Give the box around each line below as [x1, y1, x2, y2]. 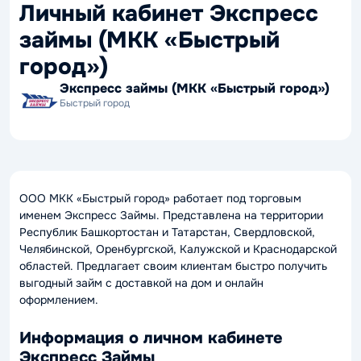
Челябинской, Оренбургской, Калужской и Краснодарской [19, 242, 337, 256]
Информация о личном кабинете [19, 328, 283, 348]
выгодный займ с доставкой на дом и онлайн [19, 276, 263, 290]
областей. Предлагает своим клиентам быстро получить [19, 259, 327, 273]
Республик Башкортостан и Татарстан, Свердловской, [19, 225, 315, 239]
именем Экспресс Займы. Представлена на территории [19, 208, 323, 222]
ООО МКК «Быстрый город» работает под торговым [19, 191, 301, 205]
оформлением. [19, 293, 98, 307]
